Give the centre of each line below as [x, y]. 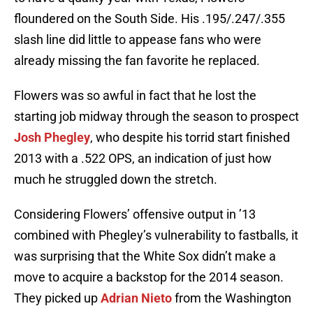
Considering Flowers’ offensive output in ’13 [135, 214]
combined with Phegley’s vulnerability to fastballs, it [156, 235]
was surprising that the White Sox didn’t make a [145, 256]
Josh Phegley [52, 138]
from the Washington [232, 298]
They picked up [57, 298]
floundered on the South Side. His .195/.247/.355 [150, 19]
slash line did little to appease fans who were [138, 40]
